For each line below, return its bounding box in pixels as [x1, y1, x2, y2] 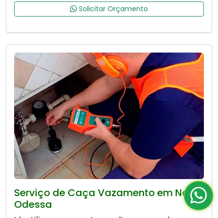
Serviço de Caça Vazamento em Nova [14, 186, 201, 200]
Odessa [14, 198, 52, 212]
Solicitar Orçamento [77, 4, 148, 14]
